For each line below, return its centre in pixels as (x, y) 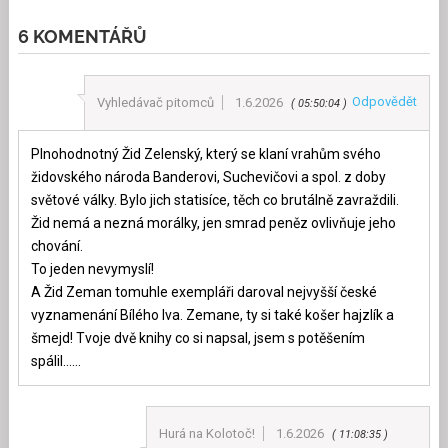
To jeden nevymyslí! (92, 269)
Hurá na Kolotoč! (207, 434)
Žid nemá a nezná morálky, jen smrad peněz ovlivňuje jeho (213, 223)
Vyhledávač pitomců (156, 103)
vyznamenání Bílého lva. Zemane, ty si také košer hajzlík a (212, 315)
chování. (56, 246)
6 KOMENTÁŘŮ (82, 37)
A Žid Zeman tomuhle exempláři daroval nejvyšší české (203, 292)
